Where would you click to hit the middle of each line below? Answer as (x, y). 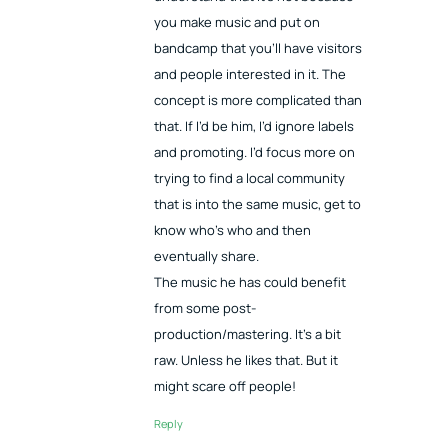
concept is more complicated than (257, 100)
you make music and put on (236, 22)
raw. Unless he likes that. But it (245, 360)
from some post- (204, 308)
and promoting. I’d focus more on (254, 152)
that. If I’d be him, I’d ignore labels (253, 126)
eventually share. (206, 256)
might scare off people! (224, 386)
